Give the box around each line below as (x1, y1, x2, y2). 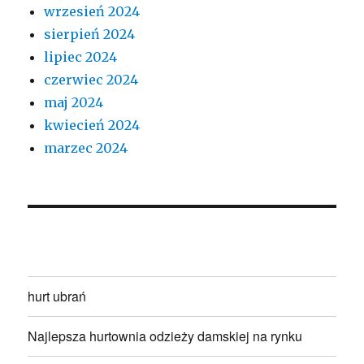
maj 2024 (44, 93, 104, 110)
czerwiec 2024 (44, 71, 139, 88)
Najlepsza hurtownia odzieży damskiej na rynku (28, 327, 303, 346)
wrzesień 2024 (44, 2, 141, 19)
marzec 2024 (44, 139, 128, 156)
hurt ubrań (28, 287, 87, 306)
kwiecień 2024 (44, 116, 141, 133)
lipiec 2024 (44, 48, 118, 65)
